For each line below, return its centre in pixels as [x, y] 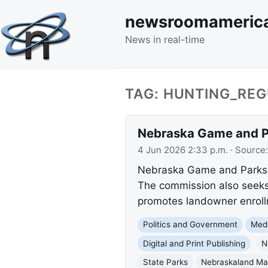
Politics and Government [190, 225]
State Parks [165, 262]
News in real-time [165, 39]
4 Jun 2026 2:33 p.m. [182, 150]
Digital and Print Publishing [194, 243]
